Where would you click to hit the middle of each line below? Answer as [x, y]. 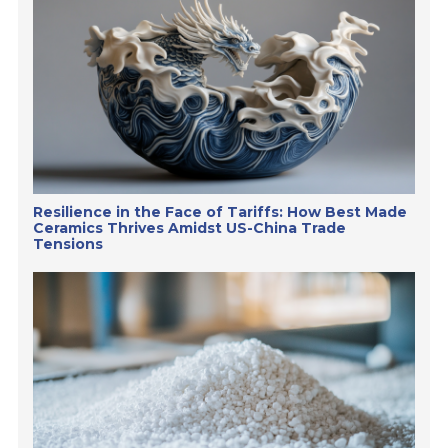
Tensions [68, 244]
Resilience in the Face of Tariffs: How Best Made [220, 212]
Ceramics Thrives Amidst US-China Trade [190, 228]
